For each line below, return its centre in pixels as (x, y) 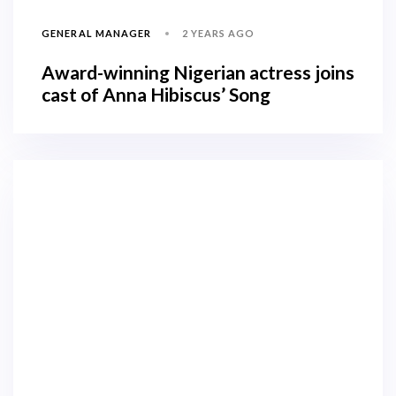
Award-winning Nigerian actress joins (198, 72)
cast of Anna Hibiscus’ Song (160, 94)
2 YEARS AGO (218, 33)
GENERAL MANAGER (97, 34)
